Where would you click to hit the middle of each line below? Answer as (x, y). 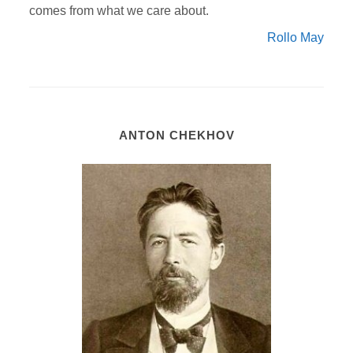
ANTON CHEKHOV (176, 135)
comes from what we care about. (119, 10)
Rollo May (295, 37)
